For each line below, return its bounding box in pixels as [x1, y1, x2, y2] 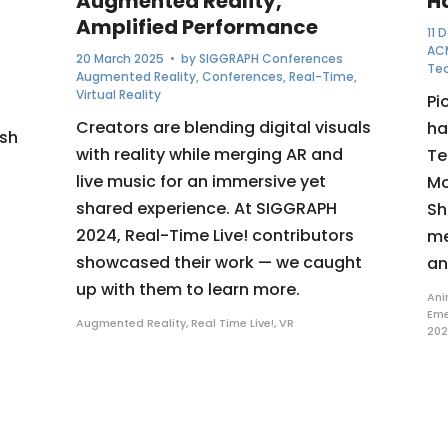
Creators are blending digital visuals [75, 115, 371, 139]
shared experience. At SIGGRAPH [75, 196, 337, 220]
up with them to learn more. [75, 277, 300, 301]
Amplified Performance [75, 12, 318, 41]
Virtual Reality [75, 85, 161, 103]
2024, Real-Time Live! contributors [75, 223, 354, 247]
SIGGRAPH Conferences [198, 49, 343, 67]
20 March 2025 [75, 49, 164, 67]
